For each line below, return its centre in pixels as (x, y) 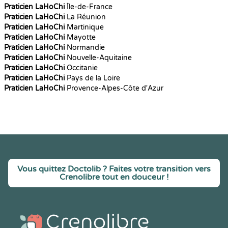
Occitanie (81, 68)
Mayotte (80, 37)
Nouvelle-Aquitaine (98, 58)
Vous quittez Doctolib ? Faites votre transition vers (114, 169)
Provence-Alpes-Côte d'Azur (114, 88)
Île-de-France (89, 7)
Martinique (84, 27)
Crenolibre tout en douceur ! (114, 177)
